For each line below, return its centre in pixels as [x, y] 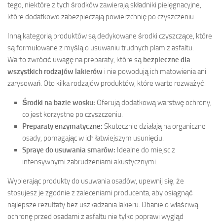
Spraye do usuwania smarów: [69, 150]
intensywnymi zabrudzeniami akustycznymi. [90, 162]
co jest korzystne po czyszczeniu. [73, 115]
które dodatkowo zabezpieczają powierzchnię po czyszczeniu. [101, 17]
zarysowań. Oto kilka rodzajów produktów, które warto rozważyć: [107, 84]
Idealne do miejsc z [145, 150]
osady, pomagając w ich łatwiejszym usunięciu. [93, 138]
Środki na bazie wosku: [59, 103]
